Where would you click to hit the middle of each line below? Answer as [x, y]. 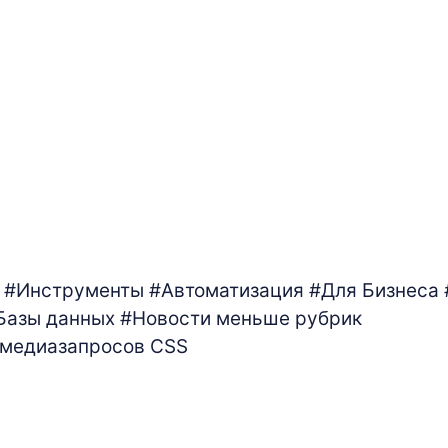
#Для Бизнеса [374, 291]
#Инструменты [74, 291]
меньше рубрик [289, 319]
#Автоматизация [226, 291]
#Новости [165, 319]
